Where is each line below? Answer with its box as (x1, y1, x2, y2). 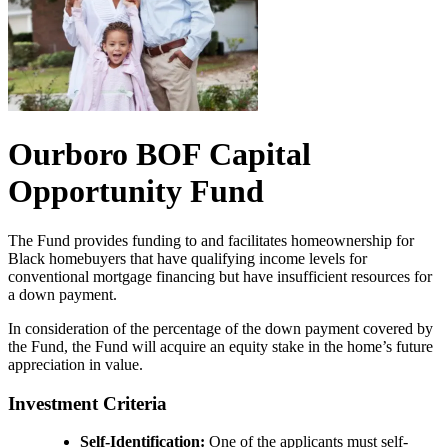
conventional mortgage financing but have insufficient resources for (8, 267, 432, 285)
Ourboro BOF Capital (8, 136, 311, 173)
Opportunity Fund (8, 173, 264, 210)
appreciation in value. (8, 355, 143, 373)
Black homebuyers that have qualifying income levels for (8, 249, 367, 267)
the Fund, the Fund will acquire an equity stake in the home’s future (8, 337, 433, 355)
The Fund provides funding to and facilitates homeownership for (8, 231, 414, 249)
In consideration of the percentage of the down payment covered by (8, 319, 433, 337)
